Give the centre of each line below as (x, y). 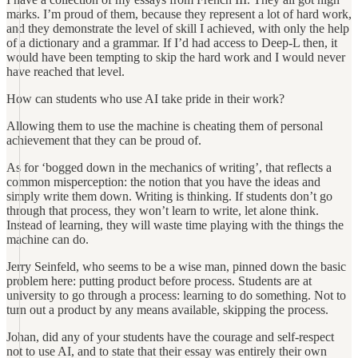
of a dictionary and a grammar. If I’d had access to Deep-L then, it (172, 43)
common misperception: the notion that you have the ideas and (163, 182)
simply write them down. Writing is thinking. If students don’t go (169, 196)
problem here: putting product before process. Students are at (159, 281)
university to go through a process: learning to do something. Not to (176, 295)
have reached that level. (66, 72)
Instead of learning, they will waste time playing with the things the (175, 225)
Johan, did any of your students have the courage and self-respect (170, 337)
